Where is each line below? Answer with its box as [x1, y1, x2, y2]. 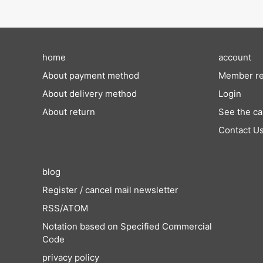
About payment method [42, 70, 139, 82]
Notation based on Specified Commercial [42, 221, 212, 232]
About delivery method [42, 88, 137, 100]
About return [42, 106, 95, 118]
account [218, 52, 251, 63]
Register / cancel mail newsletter [42, 184, 178, 196]
